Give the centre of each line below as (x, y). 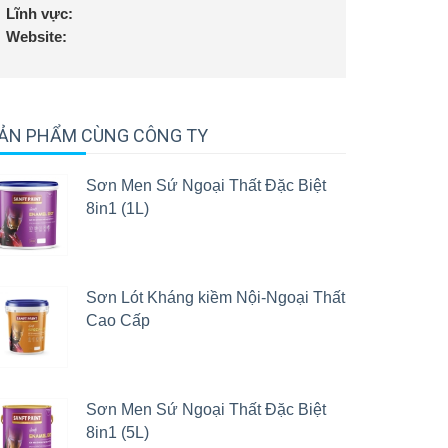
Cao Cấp (118, 320)
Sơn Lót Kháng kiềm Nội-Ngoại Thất (215, 297)
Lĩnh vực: (39, 13)
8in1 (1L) (117, 208)
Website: (36, 36)
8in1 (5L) (117, 432)
